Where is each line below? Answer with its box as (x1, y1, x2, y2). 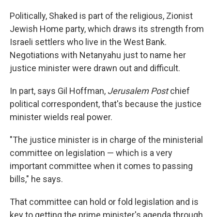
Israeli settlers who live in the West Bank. (10, 37, 167, 47)
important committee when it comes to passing (10, 161, 193, 171)
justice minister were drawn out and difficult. (10, 63, 180, 74)
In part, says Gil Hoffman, (10, 86, 108, 96)
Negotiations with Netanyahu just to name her (10, 50, 186, 61)
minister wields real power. (10, 112, 112, 123)
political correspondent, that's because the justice (10, 99, 201, 109)
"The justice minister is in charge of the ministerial (10, 135, 203, 145)
